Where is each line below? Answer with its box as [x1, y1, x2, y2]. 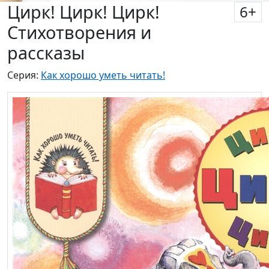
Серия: [7, 68, 41, 82]
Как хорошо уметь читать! [41, 68, 165, 82]
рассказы [7, 41, 85, 65]
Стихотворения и [7, 20, 151, 44]
